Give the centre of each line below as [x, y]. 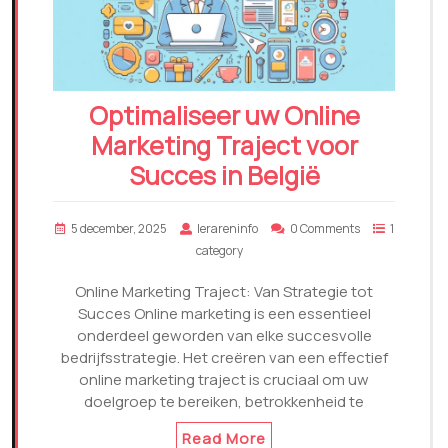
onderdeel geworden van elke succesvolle [224, 336]
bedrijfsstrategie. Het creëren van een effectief [224, 358]
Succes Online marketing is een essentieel [224, 314]
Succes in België [224, 176]
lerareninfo [227, 229]
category [219, 251]
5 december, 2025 [118, 229]
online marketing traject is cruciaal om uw [224, 380]
